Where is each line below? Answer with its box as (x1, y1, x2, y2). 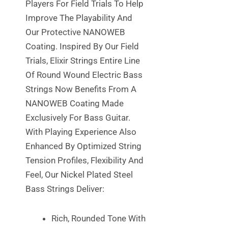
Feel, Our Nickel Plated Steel (25, 169, 133, 180)
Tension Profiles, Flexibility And (25, 155, 144, 166)
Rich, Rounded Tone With (51, 213, 146, 223)
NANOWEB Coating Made (25, 98, 124, 109)
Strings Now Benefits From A (25, 84, 136, 95)
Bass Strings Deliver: (25, 184, 104, 194)
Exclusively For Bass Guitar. (25, 112, 130, 123)
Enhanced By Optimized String (25, 141, 141, 152)
